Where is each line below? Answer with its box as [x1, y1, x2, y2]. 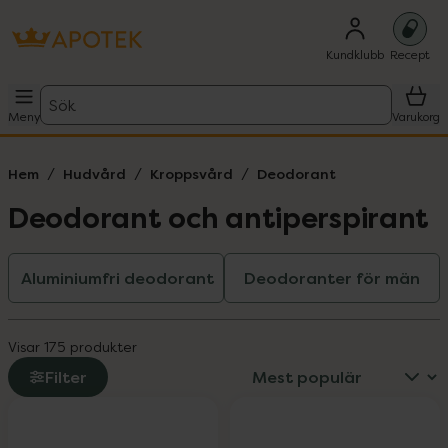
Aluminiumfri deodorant [21, 267, 214, 289]
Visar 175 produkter [8, 338, 137, 355]
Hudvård [63, 164, 126, 183]
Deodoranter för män [244, 267, 420, 289]
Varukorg [392, 109, 440, 124]
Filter [45, 366, 87, 388]
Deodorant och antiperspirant [8, 201, 430, 237]
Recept [390, 47, 430, 62]
